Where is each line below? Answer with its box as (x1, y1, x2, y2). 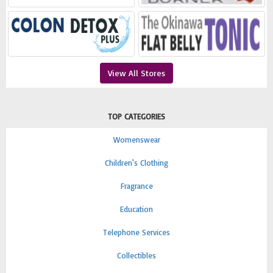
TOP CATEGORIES (108, 112, 165, 121)
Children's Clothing (105, 158, 168, 168)
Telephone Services (103, 227, 170, 237)
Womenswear (113, 135, 160, 144)
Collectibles (117, 250, 156, 260)
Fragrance (120, 181, 153, 191)
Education (120, 204, 153, 214)
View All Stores (108, 68, 165, 78)
